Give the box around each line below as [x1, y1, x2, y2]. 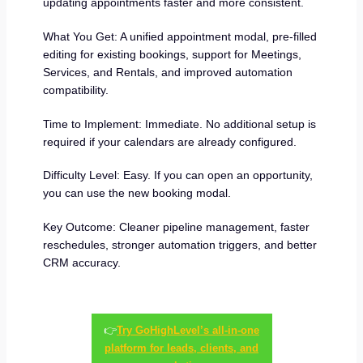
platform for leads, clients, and [105, 342, 258, 355]
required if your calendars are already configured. [42, 135, 297, 148]
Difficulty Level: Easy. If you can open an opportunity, [42, 169, 313, 182]
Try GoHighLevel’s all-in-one [117, 324, 259, 337]
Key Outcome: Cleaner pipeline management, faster [42, 220, 310, 233]
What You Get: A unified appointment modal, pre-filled [42, 30, 317, 44]
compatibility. [42, 83, 109, 97]
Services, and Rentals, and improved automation [42, 66, 293, 79]
